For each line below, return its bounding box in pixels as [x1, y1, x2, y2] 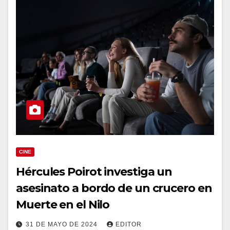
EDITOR [116, 221, 142, 228]
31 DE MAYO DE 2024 [26, 221, 100, 228]
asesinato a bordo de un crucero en [16, 181, 212, 195]
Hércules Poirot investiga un [16, 165, 172, 179]
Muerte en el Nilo [16, 198, 110, 212]
